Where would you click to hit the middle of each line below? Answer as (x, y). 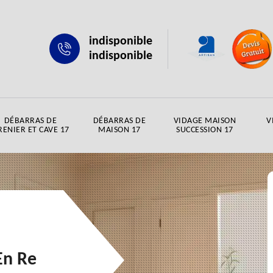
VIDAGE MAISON (205, 121)
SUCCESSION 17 (205, 130)
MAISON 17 (119, 130)
